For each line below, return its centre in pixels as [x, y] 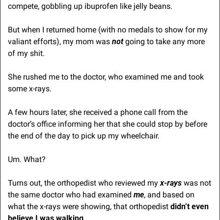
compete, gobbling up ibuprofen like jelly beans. [90, 6]
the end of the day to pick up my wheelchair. [84, 136]
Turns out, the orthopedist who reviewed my [84, 183]
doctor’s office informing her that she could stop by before [108, 124]
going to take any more [164, 42]
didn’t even [190, 207]
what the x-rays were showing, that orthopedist [89, 207]
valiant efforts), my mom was [60, 42]
